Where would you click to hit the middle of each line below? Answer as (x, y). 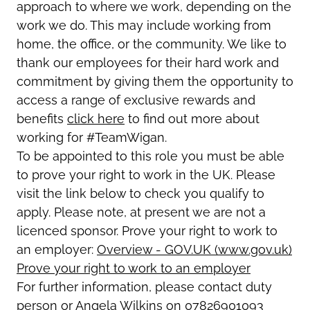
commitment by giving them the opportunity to (155, 81)
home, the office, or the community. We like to (152, 44)
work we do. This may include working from (144, 25)
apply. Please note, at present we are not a (141, 212)
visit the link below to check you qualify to (140, 193)
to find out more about (192, 118)
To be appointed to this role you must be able (151, 156)
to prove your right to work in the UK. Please (146, 174)
